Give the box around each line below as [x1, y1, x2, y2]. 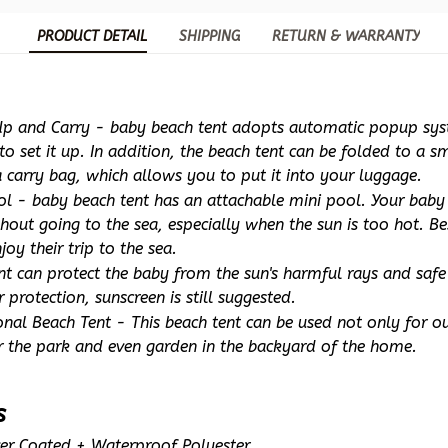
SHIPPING [178, 28, 240, 46]
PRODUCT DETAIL [36, 28, 147, 46]
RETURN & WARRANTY [271, 28, 420, 46]
